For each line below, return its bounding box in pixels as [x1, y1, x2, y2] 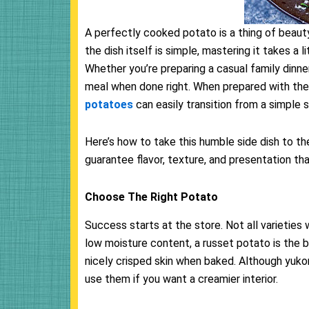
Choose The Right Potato [85, 190, 218, 204]
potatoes [85, 98, 133, 112]
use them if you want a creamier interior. [85, 272, 281, 286]
